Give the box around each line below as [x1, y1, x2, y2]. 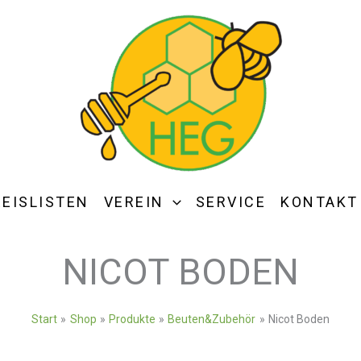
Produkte [109, 313, 156, 326]
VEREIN [103, 193, 164, 210]
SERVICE [195, 193, 267, 210]
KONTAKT [280, 193, 359, 210]
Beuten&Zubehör [168, 313, 256, 326]
